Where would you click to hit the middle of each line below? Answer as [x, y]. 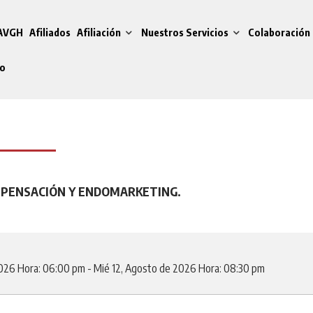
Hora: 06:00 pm [51, 268]
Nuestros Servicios [184, 32]
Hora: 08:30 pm [231, 268]
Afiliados [50, 32]
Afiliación [99, 32]
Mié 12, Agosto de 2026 [145, 268]
